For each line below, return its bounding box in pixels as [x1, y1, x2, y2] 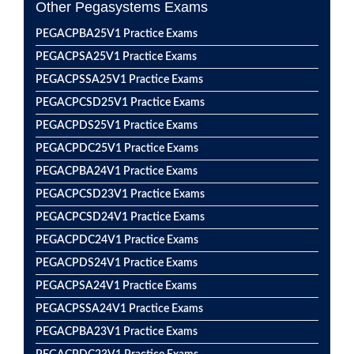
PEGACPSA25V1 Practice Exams [36, 51, 197, 62]
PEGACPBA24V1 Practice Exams [36, 166, 198, 177]
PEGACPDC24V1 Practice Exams [36, 235, 198, 246]
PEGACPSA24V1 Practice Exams [36, 281, 197, 292]
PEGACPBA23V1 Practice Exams [36, 326, 198, 337]
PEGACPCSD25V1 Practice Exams [36, 97, 205, 108]
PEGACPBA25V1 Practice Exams [36, 28, 198, 40]
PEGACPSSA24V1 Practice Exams [36, 303, 203, 314]
